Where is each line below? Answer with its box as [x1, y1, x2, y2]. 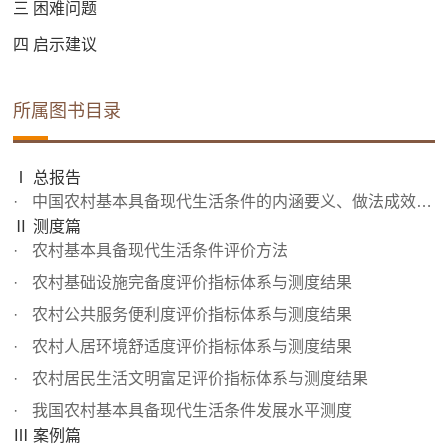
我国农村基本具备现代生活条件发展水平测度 [28, 402, 353, 420]
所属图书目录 [13, 101, 122, 122]
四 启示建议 [13, 36, 98, 54]
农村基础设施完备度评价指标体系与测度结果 [28, 274, 353, 292]
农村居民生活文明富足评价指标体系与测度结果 [28, 370, 369, 388]
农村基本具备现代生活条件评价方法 [28, 242, 289, 260]
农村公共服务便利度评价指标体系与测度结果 [28, 306, 353, 324]
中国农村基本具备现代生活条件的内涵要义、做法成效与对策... [28, 193, 417, 211]
